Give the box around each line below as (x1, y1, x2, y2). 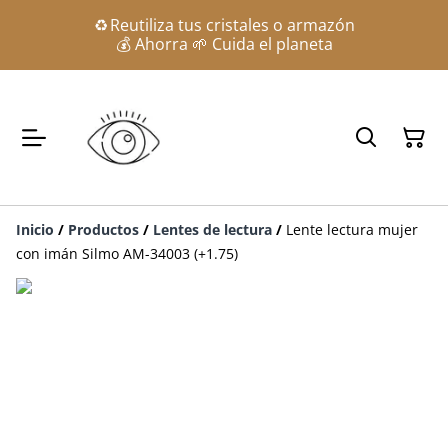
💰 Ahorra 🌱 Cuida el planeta (115, 33, 333, 55)
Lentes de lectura (153, 220, 272, 239)
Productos (68, 220, 139, 239)
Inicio (16, 220, 54, 239)
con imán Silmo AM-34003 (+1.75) (16, 244, 238, 263)
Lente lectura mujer (286, 220, 418, 239)
